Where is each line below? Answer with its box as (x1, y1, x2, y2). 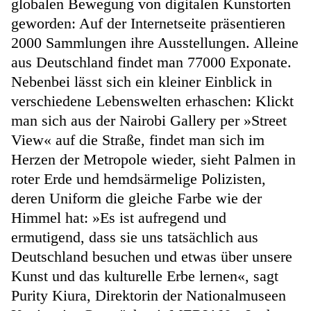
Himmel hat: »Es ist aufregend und (11, 208, 226, 226)
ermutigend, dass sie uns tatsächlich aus (11, 228, 258, 246)
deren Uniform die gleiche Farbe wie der (11, 189, 262, 207)
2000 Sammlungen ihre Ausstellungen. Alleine (11, 33, 299, 51)
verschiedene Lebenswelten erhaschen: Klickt (11, 92, 294, 110)
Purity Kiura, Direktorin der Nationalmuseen (11, 286, 286, 304)
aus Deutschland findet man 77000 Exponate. (11, 53, 292, 71)
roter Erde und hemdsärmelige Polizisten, (11, 169, 266, 187)
